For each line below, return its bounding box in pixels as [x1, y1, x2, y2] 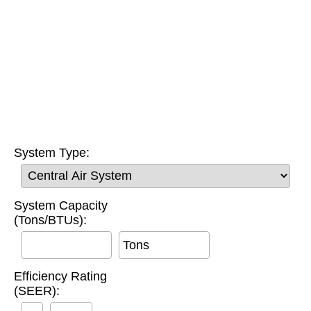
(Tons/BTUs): [14, 213, 87, 227]
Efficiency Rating [14, 269, 107, 283]
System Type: [14, 146, 90, 160]
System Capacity [14, 199, 108, 212]
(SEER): [14, 284, 60, 298]
